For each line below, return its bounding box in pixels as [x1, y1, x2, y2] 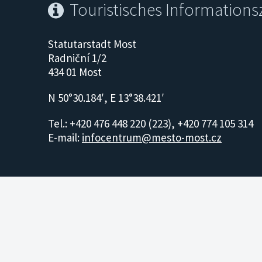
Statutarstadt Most [48, 36, 136, 51]
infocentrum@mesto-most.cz [82, 130, 222, 144]
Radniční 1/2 [48, 50, 106, 65]
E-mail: [48, 130, 82, 144]
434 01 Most [48, 64, 102, 79]
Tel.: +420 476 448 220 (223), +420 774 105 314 [48, 116, 253, 130]
